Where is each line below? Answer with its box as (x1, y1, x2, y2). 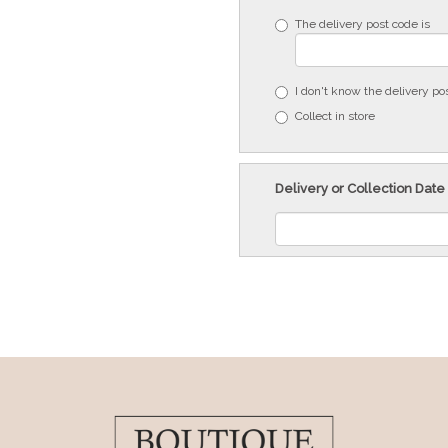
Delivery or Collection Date (275, 180, 445, 196)
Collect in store (295, 108, 375, 123)
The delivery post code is (295, 16, 430, 31)
